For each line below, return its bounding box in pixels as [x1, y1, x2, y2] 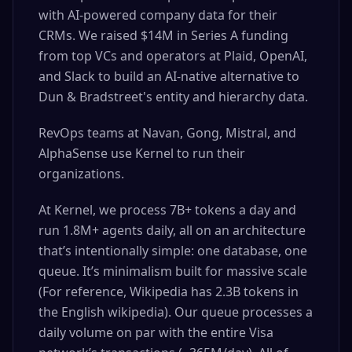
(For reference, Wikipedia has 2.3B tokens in [38, 283, 299, 300]
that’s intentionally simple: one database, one [38, 242, 307, 259]
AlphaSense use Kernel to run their [38, 145, 245, 162]
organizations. [38, 165, 124, 182]
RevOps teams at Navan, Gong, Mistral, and [38, 124, 296, 141]
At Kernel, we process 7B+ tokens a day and [38, 201, 296, 218]
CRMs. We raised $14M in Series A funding [38, 27, 288, 44]
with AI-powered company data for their [38, 6, 277, 24]
